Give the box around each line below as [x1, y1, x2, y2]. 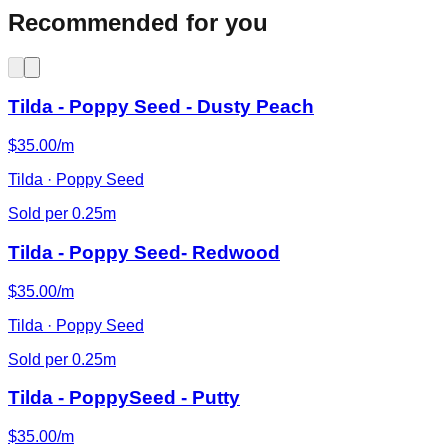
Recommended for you [8, 8, 268, 36]
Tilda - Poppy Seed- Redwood [8, 241, 280, 263]
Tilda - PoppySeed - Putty [8, 387, 240, 409]
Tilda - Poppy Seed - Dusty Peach [8, 96, 314, 118]
